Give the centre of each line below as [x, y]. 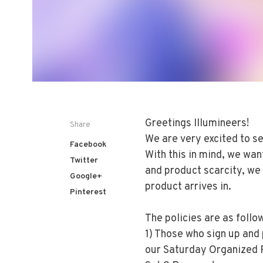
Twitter [84, 161]
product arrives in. [188, 187]
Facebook [88, 145]
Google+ [86, 176]
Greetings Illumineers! [197, 124]
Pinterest [88, 192]
